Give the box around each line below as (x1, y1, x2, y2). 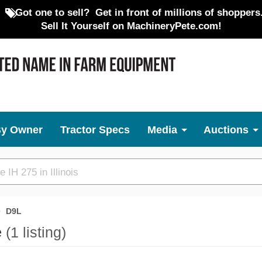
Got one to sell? (15, 7, 89, 18)
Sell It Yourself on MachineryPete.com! (40, 20, 222, 31)
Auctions (204, 124, 249, 136)
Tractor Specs (60, 124, 130, 136)
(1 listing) (6, 225, 66, 240)
